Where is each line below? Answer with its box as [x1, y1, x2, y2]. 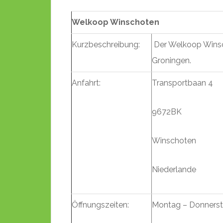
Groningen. [152, 56, 191, 65]
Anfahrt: [72, 78, 101, 88]
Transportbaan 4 [152, 78, 213, 88]
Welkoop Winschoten [72, 17, 159, 27]
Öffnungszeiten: [72, 200, 129, 210]
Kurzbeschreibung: [72, 40, 140, 49]
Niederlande [152, 165, 196, 174]
